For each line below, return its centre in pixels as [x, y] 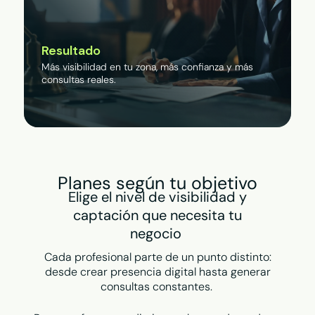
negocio [157, 233]
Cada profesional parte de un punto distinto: [157, 257]
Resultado [71, 50]
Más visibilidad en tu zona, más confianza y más [147, 66]
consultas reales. [80, 79]
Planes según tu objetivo [157, 183]
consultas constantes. [157, 286]
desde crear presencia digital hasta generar [157, 271]
